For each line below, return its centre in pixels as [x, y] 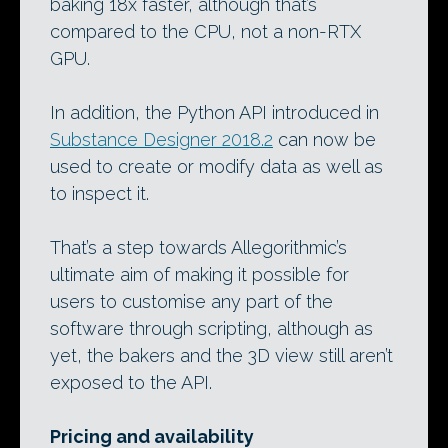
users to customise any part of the [191, 302]
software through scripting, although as [211, 329]
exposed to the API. [131, 383]
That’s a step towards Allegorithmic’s [198, 248]
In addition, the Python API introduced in [214, 113]
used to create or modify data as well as [216, 167]
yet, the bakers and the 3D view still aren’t [221, 356]
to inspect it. [99, 194]
